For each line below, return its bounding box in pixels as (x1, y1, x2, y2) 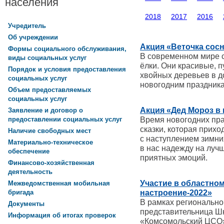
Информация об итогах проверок (8, 211, 116, 219)
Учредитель (8, 22, 46, 30)
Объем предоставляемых (8, 86, 91, 94)
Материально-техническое (8, 138, 93, 146)
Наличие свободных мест (8, 127, 91, 135)
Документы (8, 200, 44, 208)
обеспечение (8, 147, 49, 156)
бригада (8, 188, 33, 197)
